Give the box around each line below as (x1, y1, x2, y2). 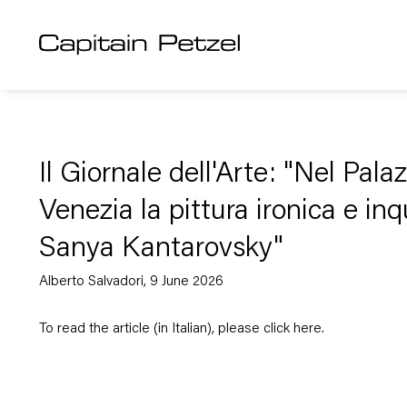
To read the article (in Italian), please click (38, 323, 293, 337)
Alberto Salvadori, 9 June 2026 (38, 274, 223, 289)
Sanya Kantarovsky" (38, 234, 283, 263)
